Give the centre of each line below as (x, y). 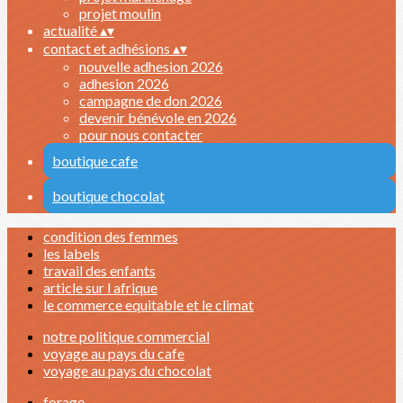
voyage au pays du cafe (114, 353)
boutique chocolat (108, 196)
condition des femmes (111, 236)
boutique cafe (95, 161)
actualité (72, 30)
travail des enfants (99, 270)
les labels (72, 253)
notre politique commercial (126, 336)
